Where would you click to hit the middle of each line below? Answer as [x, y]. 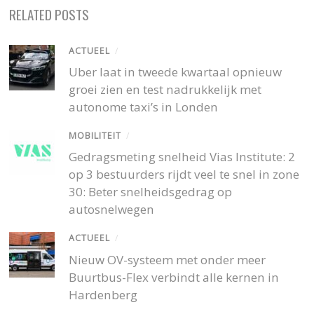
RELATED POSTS [49, 14]
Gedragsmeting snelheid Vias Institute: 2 [182, 157]
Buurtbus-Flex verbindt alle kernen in [174, 277]
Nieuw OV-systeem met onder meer [168, 259]
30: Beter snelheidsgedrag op [151, 192]
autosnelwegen [112, 210]
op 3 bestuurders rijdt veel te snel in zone [184, 175]
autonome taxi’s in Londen [144, 107]
